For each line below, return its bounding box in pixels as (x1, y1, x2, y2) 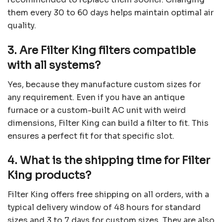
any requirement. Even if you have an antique (7, 92, 185, 103)
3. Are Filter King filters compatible (7, 44, 196, 57)
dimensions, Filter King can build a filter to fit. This (7, 117, 209, 128)
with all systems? (7, 58, 101, 72)
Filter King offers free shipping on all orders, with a (7, 189, 209, 200)
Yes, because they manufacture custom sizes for (7, 79, 201, 90)
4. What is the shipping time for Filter (7, 154, 210, 167)
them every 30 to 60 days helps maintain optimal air (7, 7, 214, 18)
